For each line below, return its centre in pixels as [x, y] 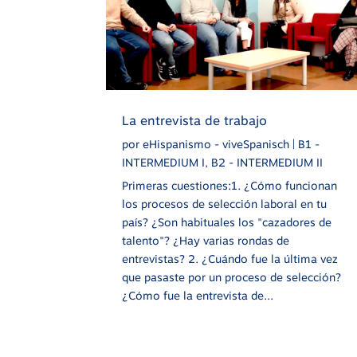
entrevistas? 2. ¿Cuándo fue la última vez [230, 259]
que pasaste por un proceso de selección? [232, 277]
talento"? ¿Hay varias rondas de [206, 240]
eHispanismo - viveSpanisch [216, 144]
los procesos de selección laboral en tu [225, 204]
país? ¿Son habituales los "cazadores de [227, 222]
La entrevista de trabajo [195, 120]
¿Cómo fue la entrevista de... [198, 295]
